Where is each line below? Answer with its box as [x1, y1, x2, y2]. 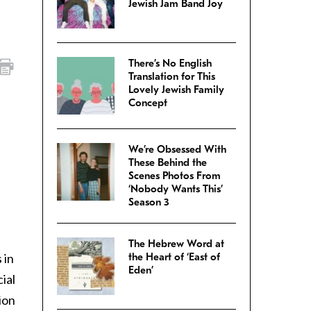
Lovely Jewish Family [128, 83, 224, 96]
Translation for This [128, 70, 215, 83]
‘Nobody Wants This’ [128, 183, 223, 196]
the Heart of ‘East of [128, 251, 220, 264]
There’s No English [128, 57, 212, 70]
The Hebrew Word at [128, 237, 224, 251]
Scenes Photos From [128, 169, 221, 183]
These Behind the [128, 156, 207, 169]
